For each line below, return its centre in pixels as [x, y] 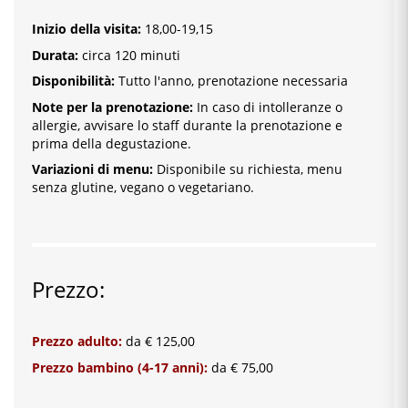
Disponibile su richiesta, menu [248, 169]
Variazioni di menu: [92, 169]
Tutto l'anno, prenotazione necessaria [231, 81]
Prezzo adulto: [77, 342]
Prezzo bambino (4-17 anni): [120, 367]
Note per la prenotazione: [112, 107]
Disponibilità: [73, 81]
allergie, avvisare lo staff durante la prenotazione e [187, 125]
